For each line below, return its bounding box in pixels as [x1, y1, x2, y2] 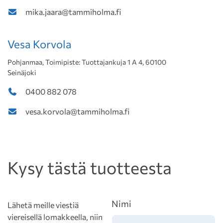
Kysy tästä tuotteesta [7, 157, 172, 178]
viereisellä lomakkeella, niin [7, 212, 103, 222]
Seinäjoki [7, 68, 36, 77]
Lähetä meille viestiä [7, 200, 79, 210]
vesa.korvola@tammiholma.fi [25, 107, 129, 116]
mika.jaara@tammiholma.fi [25, 7, 121, 16]
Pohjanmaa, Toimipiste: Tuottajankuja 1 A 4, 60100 [7, 58, 166, 66]
